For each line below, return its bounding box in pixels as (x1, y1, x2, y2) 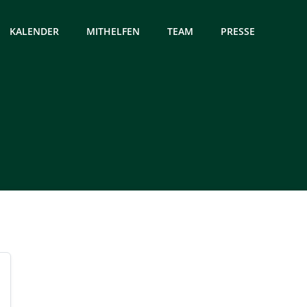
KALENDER (10, 24, 59, 38)
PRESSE (221, 24, 255, 38)
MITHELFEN (86, 24, 140, 38)
